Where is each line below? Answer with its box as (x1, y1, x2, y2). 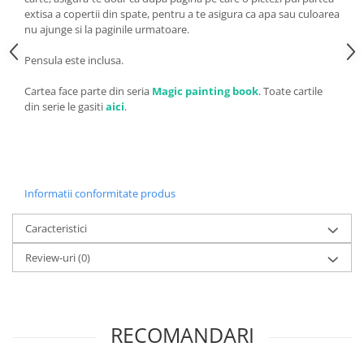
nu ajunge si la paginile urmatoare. (24, 21, 189, 37)
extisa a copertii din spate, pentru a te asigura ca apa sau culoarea (24, 6, 340, 21)
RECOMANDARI (110, 320, 254, 349)
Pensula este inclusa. (24, 52, 123, 67)
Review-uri (25, 249, 78, 265)
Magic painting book (152, 83, 258, 98)
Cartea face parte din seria (24, 83, 152, 98)
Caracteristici (25, 220, 87, 236)
